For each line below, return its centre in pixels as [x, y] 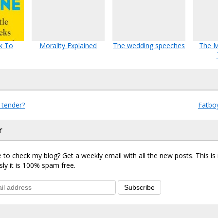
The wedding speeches [149, 45]
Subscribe [139, 187]
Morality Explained [68, 45]
